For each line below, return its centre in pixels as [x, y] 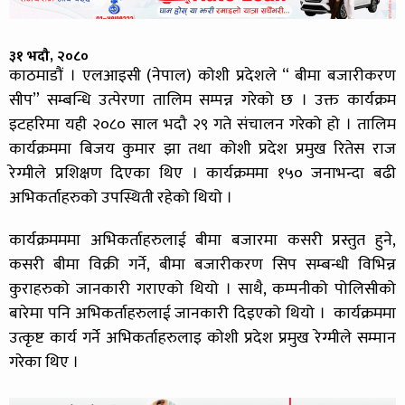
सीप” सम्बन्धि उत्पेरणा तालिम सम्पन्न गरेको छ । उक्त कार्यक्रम [202, 101]
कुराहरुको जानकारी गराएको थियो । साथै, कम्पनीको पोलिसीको [202, 290]
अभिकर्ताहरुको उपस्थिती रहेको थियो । [121, 198]
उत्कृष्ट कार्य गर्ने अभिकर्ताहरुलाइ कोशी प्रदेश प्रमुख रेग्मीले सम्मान [202, 339]
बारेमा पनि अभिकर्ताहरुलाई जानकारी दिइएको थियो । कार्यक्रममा [202, 314]
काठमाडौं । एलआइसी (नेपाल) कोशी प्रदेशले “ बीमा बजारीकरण [202, 76]
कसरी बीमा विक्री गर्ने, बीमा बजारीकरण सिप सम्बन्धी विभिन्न [202, 265]
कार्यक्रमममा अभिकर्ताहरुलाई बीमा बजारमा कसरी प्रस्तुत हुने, [202, 241]
